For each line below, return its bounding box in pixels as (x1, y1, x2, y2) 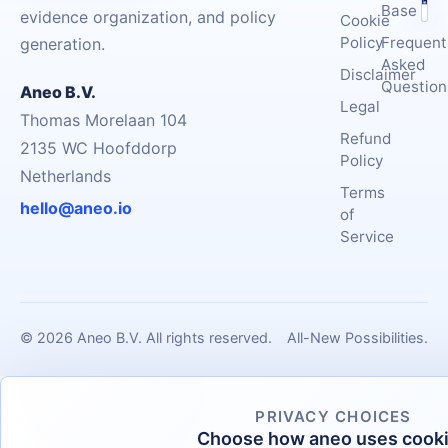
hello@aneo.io (20, 197, 132, 218)
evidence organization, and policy (20, 6, 276, 27)
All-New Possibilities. (287, 329, 428, 346)
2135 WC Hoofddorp (20, 137, 177, 158)
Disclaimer (340, 65, 416, 84)
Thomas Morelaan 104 (20, 109, 187, 130)
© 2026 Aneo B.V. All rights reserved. (20, 329, 272, 346)
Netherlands (20, 165, 111, 186)
